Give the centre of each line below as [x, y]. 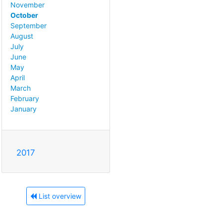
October [24, 15]
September [28, 26]
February [25, 99]
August [22, 36]
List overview [59, 196]
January [24, 109]
